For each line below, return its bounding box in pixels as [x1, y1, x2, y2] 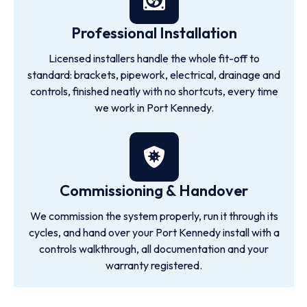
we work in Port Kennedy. [94, 101, 214, 114]
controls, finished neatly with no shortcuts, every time [29, 84, 278, 98]
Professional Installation [71, 23, 237, 42]
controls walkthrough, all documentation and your [39, 242, 269, 256]
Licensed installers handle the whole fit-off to [48, 51, 260, 65]
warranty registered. [106, 258, 202, 272]
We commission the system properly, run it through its [29, 209, 278, 223]
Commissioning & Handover [60, 181, 248, 200]
